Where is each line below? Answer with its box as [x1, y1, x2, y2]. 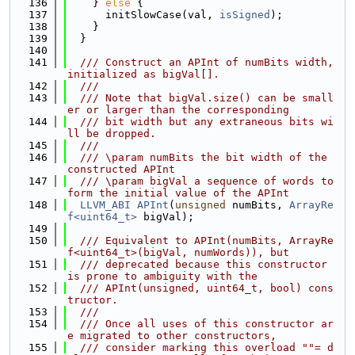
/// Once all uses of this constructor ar [67, 318, 334, 330]
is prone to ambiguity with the [67, 270, 258, 282]
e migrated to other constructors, [67, 330, 277, 342]
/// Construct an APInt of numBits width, [67, 56, 334, 68]
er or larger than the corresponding [67, 104, 289, 116]
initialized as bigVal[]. [67, 68, 219, 80]
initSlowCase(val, [67, 9, 219, 21]
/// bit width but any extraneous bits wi [67, 116, 334, 128]
